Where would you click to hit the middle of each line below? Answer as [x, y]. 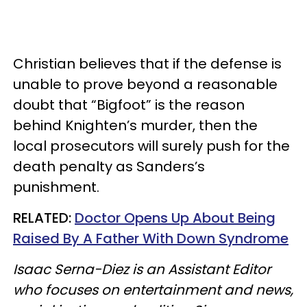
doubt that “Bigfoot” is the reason [129, 105]
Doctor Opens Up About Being [175, 218]
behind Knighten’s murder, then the [135, 125]
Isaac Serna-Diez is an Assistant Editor [142, 269]
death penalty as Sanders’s [109, 166]
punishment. [56, 187]
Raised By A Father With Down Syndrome [151, 238]
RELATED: [44, 218]
